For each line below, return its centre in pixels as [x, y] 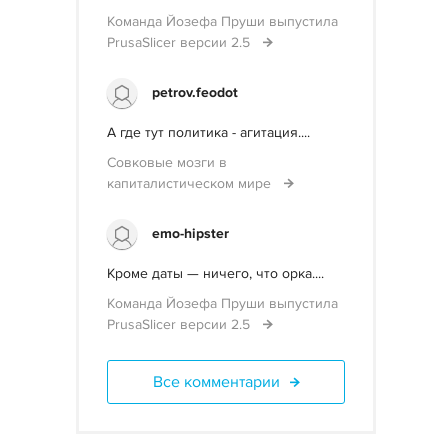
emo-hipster [190, 233]
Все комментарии [216, 382]
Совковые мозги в [167, 162]
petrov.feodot [195, 92]
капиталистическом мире [191, 183]
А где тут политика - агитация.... [208, 132]
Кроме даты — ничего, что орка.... [215, 273]
